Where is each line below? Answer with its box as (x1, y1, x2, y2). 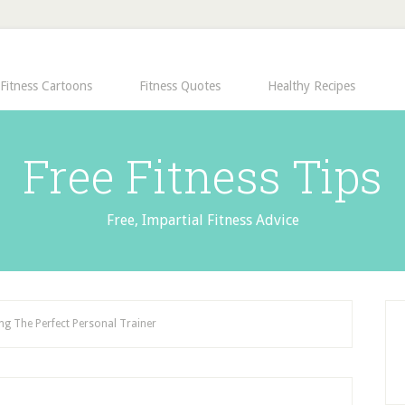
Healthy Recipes (268, 79, 355, 93)
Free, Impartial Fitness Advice (106, 212, 299, 229)
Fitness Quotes (139, 79, 221, 93)
